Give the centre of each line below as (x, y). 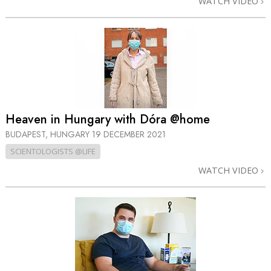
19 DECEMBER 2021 (129, 135)
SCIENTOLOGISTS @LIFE (53, 152)
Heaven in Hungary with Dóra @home (108, 120)
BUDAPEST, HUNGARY (49, 135)
